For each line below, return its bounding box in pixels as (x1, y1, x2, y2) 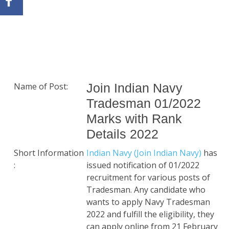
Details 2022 (86, 127, 158, 141)
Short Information (14, 147, 84, 158)
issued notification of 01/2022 (86, 159, 199, 171)
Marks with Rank (86, 111, 182, 126)
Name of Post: (14, 81, 68, 92)
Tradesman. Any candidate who (86, 184, 205, 195)
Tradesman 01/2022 (86, 96, 201, 110)
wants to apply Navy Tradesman (86, 196, 210, 208)
